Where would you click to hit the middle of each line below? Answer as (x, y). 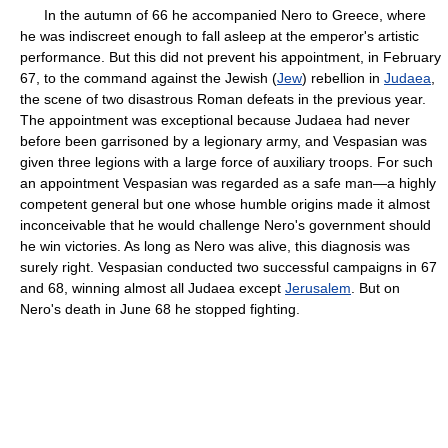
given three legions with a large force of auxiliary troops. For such (226, 162)
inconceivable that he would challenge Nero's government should (225, 225)
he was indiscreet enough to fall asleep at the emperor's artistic (219, 36)
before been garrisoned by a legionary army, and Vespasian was (223, 141)
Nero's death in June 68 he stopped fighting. (160, 309)
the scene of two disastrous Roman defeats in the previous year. (223, 99)
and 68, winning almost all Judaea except (152, 288)
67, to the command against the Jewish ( (148, 78)
